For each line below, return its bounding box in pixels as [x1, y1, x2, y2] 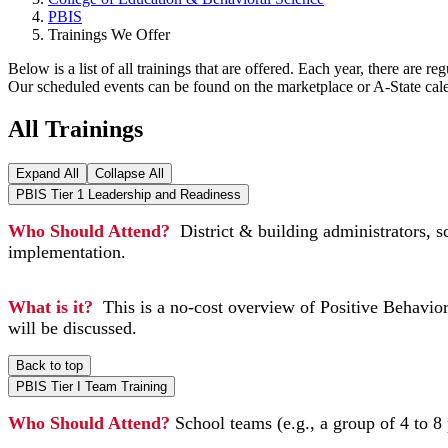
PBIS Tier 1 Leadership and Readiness [16, 186, 241, 202]
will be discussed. [8, 317, 137, 338]
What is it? [8, 296, 93, 317]
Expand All [16, 165, 79, 181]
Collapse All [95, 165, 164, 181]
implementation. [8, 241, 126, 262]
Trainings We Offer [48, 25, 170, 43]
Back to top [16, 357, 83, 373]
